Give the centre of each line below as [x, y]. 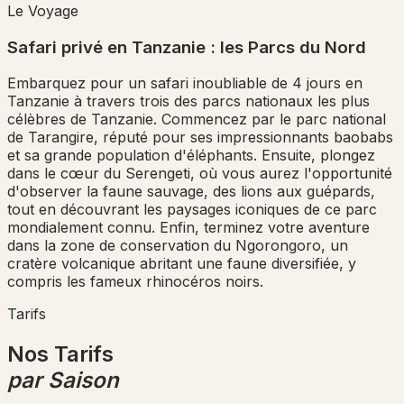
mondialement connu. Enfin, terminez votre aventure [188, 228]
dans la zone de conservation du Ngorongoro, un [178, 246]
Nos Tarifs [60, 354]
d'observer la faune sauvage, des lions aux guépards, [191, 192]
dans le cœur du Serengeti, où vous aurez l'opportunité [200, 174]
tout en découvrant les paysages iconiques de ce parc [192, 210]
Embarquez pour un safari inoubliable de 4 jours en [185, 83]
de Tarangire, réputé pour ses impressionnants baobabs [200, 138]
